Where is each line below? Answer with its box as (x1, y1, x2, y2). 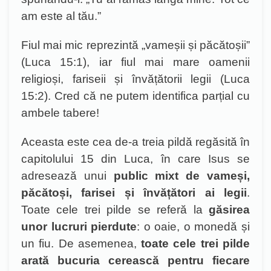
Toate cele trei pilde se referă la (21, 203, 209, 216)
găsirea (209, 203, 250, 216)
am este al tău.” (21, 10, 101, 22)
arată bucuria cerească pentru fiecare (21, 254, 250, 267)
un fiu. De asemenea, (21, 237, 142, 250)
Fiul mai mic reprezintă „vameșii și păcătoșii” (21, 39, 250, 51)
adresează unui (21, 169, 114, 182)
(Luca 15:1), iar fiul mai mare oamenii (21, 56, 250, 68)
